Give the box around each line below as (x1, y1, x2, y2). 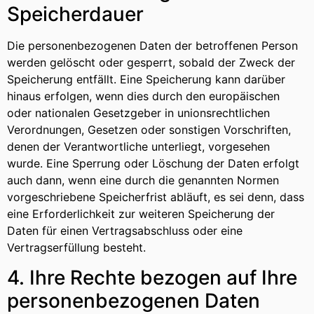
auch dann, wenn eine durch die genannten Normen (7, 173, 279, 188)
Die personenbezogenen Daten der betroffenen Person (7, 39, 298, 53)
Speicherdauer (7, 2, 144, 27)
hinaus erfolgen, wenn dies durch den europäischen (7, 89, 280, 104)
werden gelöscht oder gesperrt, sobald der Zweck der (7, 55, 295, 70)
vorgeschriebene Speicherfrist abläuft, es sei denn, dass (7, 190, 304, 205)
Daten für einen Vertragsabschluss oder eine (7, 224, 243, 238)
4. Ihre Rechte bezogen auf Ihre (7, 265, 297, 289)
